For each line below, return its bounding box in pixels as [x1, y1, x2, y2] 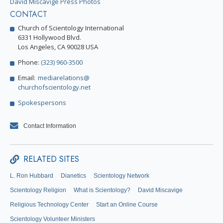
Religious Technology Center [10, 201, 89, 209]
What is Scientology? [74, 187, 130, 194]
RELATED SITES [23, 153, 80, 165]
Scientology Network [94, 172, 149, 180]
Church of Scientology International [18, 23, 124, 32]
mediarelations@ [38, 73, 90, 82]
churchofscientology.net [18, 82, 91, 92]
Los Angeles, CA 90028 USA [18, 42, 98, 51]
